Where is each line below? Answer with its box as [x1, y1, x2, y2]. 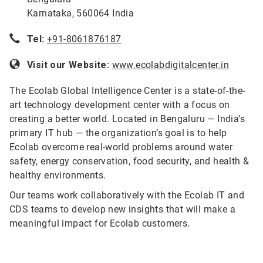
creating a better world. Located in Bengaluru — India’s [9, 113, 245, 124]
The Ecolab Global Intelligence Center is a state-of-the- [9, 85, 245, 96]
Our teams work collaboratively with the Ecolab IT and [9, 190, 245, 201]
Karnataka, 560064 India [27, 8, 134, 19]
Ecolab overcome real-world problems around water [9, 141, 233, 153]
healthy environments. [9, 170, 106, 181]
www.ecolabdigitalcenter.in [112, 59, 230, 70]
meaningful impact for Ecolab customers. [9, 218, 190, 229]
